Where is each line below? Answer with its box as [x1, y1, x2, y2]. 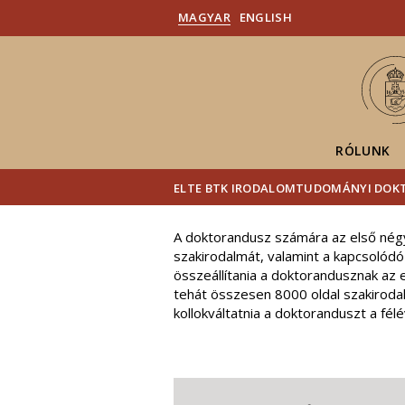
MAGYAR [178, 9, 231, 25]
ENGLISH [239, 9, 292, 25]
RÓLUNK [335, 142, 391, 159]
